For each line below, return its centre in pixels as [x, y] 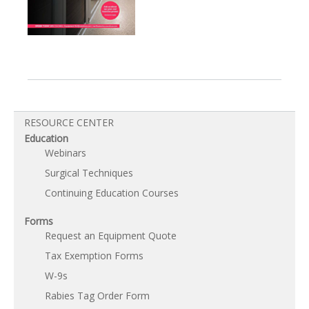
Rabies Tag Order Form [97, 296]
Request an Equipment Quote [111, 236]
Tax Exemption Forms [94, 256]
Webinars [66, 153]
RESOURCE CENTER [69, 123]
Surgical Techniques [89, 173]
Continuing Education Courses [112, 193]
